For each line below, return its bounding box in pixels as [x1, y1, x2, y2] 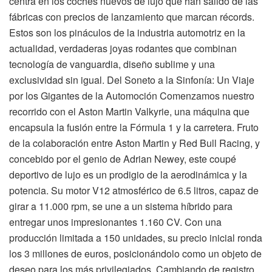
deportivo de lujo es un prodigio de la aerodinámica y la [9, 167, 247, 182]
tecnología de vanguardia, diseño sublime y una [9, 56, 215, 71]
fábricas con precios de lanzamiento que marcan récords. [9, 9, 254, 24]
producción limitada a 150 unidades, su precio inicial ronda [9, 230, 262, 245]
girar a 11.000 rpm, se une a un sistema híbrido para [9, 199, 233, 213]
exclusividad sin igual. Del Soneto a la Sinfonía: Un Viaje [9, 72, 254, 87]
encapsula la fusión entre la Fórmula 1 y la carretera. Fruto [9, 120, 259, 134]
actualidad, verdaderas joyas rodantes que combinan [9, 41, 237, 55]
